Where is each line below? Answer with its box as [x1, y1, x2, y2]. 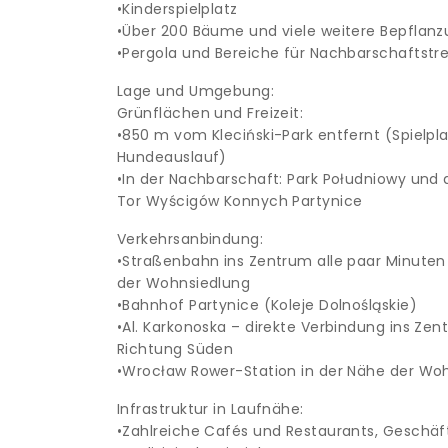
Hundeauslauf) [117, 147, 227, 167]
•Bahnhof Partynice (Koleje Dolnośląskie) [117, 295, 417, 315]
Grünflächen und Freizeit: [117, 103, 304, 123]
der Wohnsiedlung [117, 273, 251, 293]
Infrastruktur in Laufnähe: [117, 399, 304, 419]
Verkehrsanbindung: [117, 229, 264, 249]
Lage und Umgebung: [117, 81, 275, 101]
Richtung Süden [117, 339, 234, 359]
